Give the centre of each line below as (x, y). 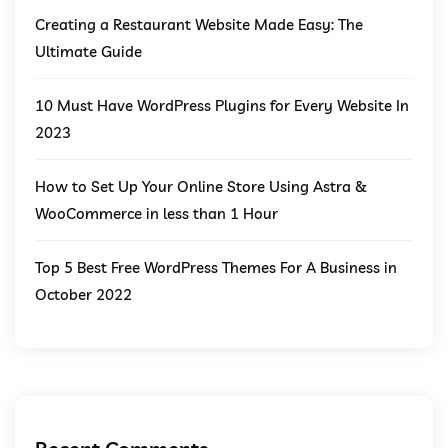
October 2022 (83, 294)
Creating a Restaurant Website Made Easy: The (199, 24)
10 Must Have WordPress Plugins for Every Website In (222, 105)
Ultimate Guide (88, 51)
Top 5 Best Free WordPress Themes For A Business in (216, 267)
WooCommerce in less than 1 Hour (156, 213)
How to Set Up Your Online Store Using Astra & (201, 186)
